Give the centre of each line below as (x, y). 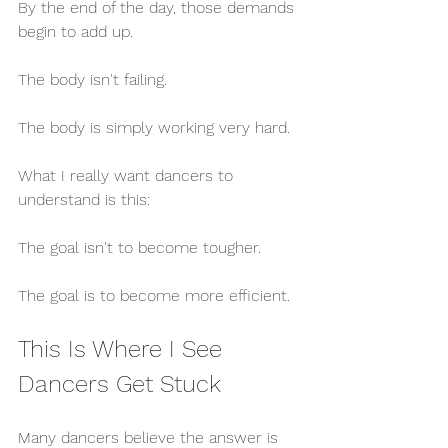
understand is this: (84, 200)
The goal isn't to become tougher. (139, 248)
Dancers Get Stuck (119, 384)
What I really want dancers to (128, 176)
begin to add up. (75, 32)
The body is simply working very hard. (154, 128)
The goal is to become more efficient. (154, 296)
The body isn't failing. (92, 80)
